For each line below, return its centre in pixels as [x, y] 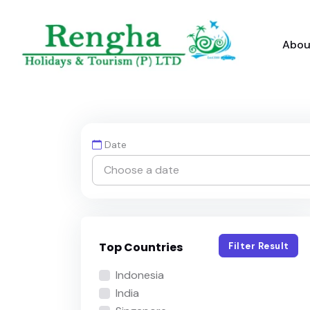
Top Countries [140, 248]
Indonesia [139, 275]
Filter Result [259, 246]
